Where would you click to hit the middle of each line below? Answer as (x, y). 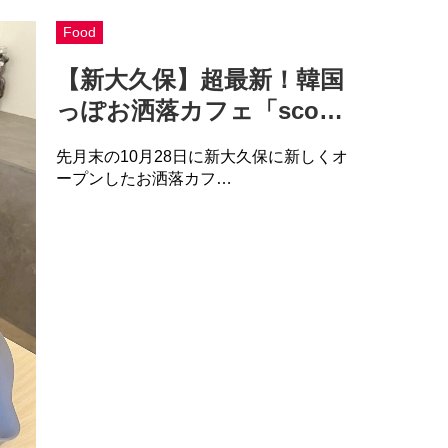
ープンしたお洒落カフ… (143, 179)
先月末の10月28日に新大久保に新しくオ (201, 157)
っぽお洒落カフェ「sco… (199, 111)
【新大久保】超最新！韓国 (199, 80)
